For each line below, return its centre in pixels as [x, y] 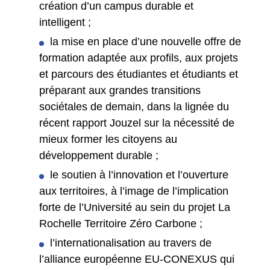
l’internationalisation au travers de [131, 243]
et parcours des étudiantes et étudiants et [139, 74]
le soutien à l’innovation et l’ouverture [139, 175]
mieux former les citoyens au [108, 140]
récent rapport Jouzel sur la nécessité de [137, 123]
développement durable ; [99, 156]
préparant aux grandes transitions [120, 91]
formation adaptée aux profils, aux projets [139, 58]
